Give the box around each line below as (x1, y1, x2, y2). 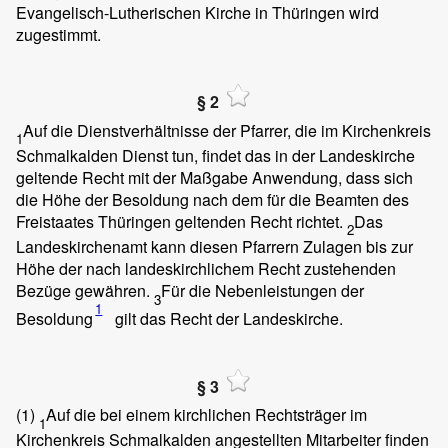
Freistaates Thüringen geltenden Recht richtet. (16, 209, 347, 233)
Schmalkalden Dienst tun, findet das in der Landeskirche (16, 143, 415, 167)
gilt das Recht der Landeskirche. (111, 307, 344, 331)
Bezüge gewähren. (16, 279, 154, 303)
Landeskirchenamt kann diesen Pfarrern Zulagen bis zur (16, 235, 413, 259)
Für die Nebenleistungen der (161, 279, 364, 303)
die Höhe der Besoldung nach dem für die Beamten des (16, 187, 409, 211)
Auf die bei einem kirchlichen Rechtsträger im (46, 403, 367, 427)
